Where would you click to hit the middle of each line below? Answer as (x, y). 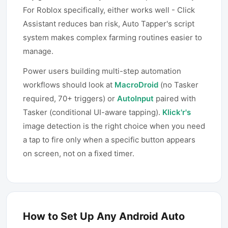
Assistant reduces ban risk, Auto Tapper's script (109, 24)
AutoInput (135, 98)
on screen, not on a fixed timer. (79, 153)
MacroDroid (136, 85)
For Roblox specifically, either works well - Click (109, 10)
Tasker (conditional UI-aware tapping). (93, 112)
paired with (175, 98)
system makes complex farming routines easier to (112, 37)
